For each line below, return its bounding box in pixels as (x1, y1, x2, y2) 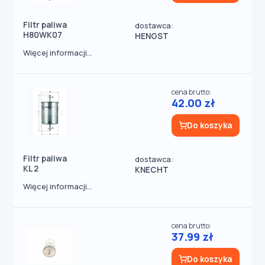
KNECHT (135, 164, 169, 175)
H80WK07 (23, 30, 62, 40)
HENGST (135, 31, 169, 41)
